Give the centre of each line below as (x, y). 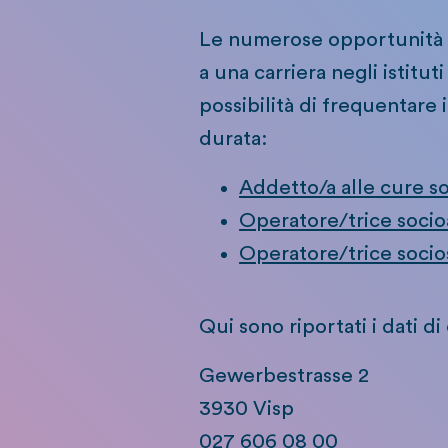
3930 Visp (247, 409)
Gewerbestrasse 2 (284, 376)
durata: (233, 139)
